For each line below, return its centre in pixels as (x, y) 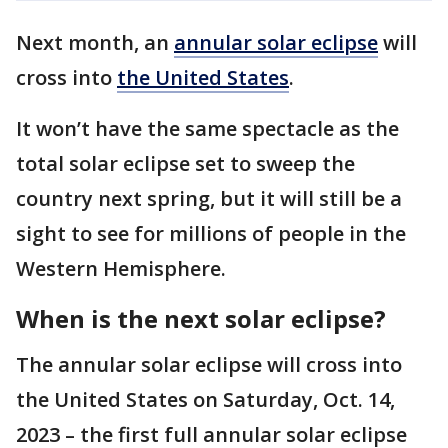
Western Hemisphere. (123, 268)
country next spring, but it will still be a (209, 198)
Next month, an (95, 42)
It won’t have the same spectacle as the (207, 128)
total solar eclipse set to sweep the (185, 163)
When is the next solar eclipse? (201, 318)
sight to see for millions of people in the (211, 233)
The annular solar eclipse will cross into (209, 364)
